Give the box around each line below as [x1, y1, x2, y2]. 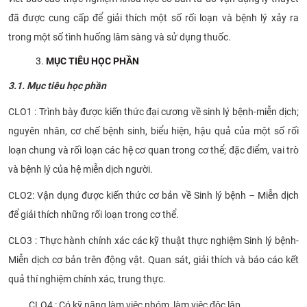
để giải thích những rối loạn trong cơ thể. [8, 208, 179, 220]
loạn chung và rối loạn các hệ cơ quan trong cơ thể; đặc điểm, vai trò [8, 144, 299, 156]
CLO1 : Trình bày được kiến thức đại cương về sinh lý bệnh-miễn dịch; [8, 106, 299, 117]
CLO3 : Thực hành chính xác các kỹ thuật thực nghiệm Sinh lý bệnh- [8, 234, 299, 246]
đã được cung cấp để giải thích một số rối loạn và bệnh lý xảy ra [8, 12, 299, 23]
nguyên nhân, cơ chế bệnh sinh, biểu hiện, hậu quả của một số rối [8, 125, 299, 136]
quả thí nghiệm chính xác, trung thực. [8, 273, 166, 284]
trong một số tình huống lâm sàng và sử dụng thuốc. [8, 31, 231, 42]
